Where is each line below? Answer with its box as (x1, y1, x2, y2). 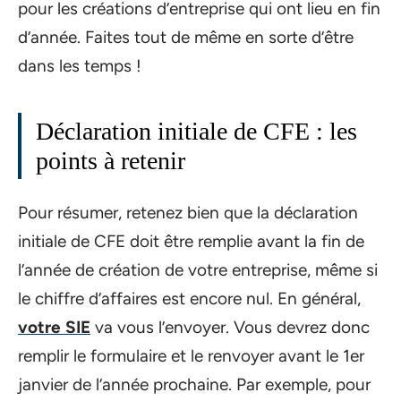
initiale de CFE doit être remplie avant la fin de (18, 231, 364, 252)
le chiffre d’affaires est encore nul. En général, (18, 288, 361, 310)
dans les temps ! (18, 55, 141, 76)
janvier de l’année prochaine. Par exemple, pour (18, 374, 371, 396)
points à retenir (36, 146, 185, 175)
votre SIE (18, 317, 90, 338)
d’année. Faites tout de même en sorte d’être (18, 26, 354, 47)
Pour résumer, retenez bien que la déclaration (18, 202, 358, 224)
